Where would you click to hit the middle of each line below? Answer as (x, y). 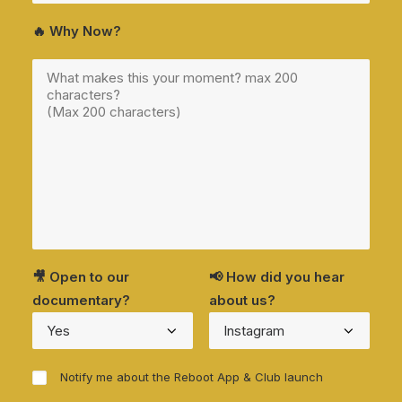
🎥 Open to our (81, 277)
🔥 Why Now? (77, 31)
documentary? (81, 300)
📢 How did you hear (277, 277)
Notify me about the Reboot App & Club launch (192, 377)
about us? (242, 300)
